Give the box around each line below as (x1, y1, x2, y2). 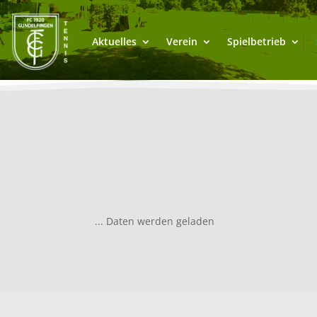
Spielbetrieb (226, 35, 286, 49)
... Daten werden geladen (95, 214, 215, 229)
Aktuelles (91, 35, 137, 49)
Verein (166, 35, 197, 49)
